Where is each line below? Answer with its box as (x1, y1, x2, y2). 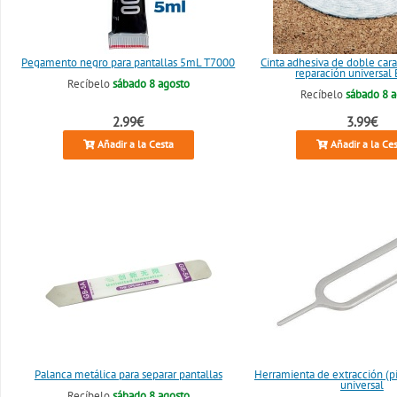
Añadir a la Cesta (94, 137, 174, 152)
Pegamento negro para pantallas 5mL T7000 (21, 55, 236, 71)
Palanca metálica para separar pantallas (34, 367, 222, 383)
